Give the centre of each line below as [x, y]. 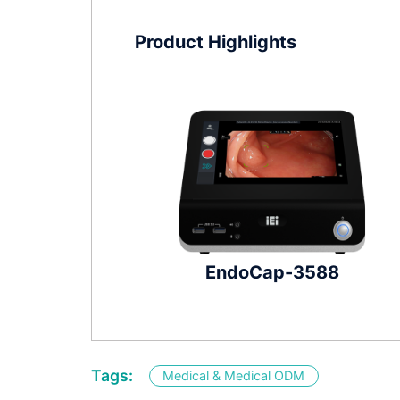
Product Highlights [216, 42]
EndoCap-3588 [273, 272]
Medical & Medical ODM [234, 375]
